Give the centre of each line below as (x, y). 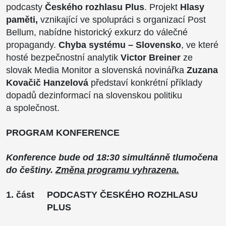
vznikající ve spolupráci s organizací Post (122, 19)
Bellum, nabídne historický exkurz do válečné (97, 32)
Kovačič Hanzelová (47, 82)
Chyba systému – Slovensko (120, 45)
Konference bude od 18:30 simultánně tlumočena (112, 157)
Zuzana (202, 70)
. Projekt (162, 7)
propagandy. (32, 45)
